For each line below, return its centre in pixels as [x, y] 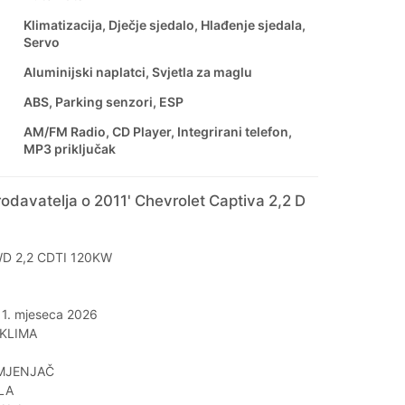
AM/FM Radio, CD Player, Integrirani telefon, [157, 132]
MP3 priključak [69, 149]
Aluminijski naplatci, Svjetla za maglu [137, 72]
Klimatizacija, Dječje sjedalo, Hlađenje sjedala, [164, 25]
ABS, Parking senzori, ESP [103, 102]
